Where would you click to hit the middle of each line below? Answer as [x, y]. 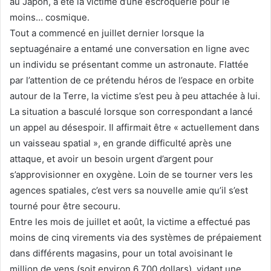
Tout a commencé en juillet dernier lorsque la [107, 33]
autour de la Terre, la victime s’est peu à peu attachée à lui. [135, 96]
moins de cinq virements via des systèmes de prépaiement [135, 237]
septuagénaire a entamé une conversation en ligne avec [129, 48]
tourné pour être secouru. [65, 206]
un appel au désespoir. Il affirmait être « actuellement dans [135, 127]
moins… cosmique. [50, 17]
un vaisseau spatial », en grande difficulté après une [121, 143]
